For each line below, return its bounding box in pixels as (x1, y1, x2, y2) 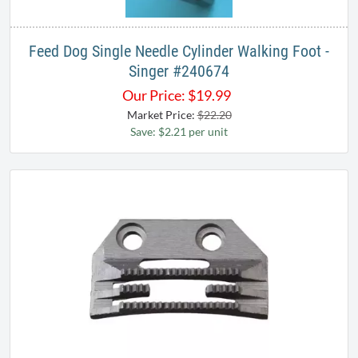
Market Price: (126, 108, 197, 122)
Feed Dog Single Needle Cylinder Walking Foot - (29, 42, 329, 62)
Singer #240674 (129, 62, 229, 82)
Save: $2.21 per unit (130, 125, 228, 139)
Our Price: (122, 86, 185, 105)
